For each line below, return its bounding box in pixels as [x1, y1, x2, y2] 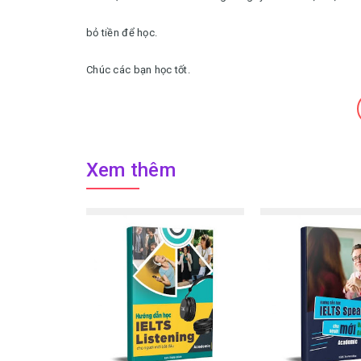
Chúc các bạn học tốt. [86, 64, 190, 76]
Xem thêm [86, 159, 176, 181]
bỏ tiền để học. [86, 27, 158, 39]
